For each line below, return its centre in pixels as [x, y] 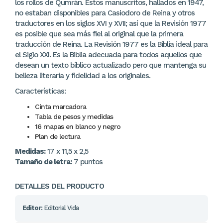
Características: [40, 91]
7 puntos [87, 162]
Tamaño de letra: [43, 162]
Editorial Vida [60, 208]
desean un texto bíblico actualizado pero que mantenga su [111, 65]
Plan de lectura [57, 136]
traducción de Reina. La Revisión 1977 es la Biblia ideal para [111, 44]
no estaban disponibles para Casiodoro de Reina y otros [105, 13]
